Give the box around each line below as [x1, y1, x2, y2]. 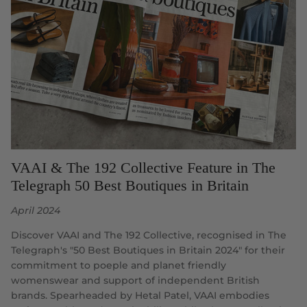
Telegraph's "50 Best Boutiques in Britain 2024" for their [11, 243, 285, 256]
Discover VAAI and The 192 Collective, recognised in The [11, 228, 286, 241]
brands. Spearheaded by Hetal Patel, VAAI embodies [11, 288, 269, 302]
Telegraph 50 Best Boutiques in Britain [11, 176, 249, 194]
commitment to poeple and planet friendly [11, 258, 226, 271]
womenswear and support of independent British [11, 273, 260, 286]
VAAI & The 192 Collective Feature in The [11, 158, 275, 176]
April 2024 [11, 204, 60, 217]
